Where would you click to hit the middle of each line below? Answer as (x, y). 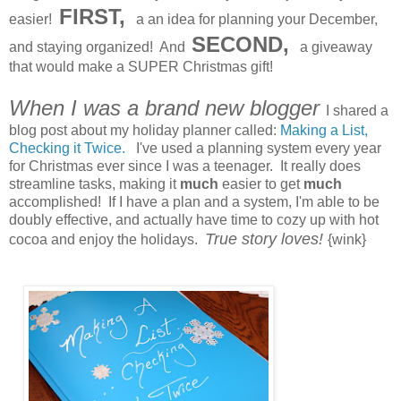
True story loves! (266, 239)
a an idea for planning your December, (252, 19)
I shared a (357, 110)
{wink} (347, 239)
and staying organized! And (97, 47)
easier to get (261, 183)
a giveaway (331, 47)
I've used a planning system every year (253, 148)
